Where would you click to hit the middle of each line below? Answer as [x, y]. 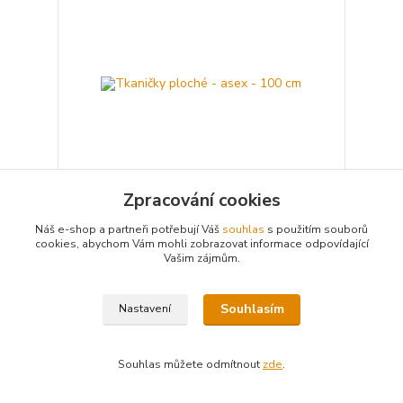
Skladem [312, 253]
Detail [201, 282]
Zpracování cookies [201, 200]
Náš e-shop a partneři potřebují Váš [129, 229]
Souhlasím [252, 309]
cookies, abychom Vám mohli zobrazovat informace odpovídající [201, 244]
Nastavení [145, 309]
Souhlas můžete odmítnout [190, 364]
